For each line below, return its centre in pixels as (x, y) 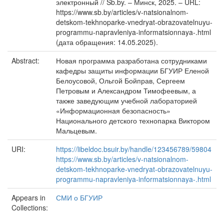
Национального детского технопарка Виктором (133, 120)
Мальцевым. (76, 130)
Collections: (30, 207)
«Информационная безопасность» (113, 110)
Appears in (28, 197)
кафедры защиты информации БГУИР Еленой (132, 70)
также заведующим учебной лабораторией (126, 100)
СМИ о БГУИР (79, 197)
